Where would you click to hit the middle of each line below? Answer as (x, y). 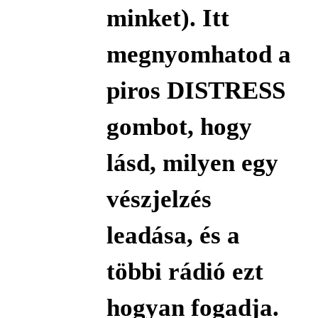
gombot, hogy (179, 126)
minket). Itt (168, 18)
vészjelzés (159, 199)
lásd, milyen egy (192, 163)
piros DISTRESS (196, 90)
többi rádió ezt (185, 271)
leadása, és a (173, 235)
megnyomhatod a (198, 54)
